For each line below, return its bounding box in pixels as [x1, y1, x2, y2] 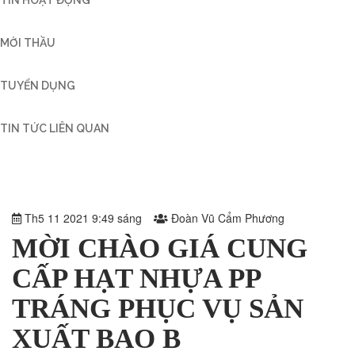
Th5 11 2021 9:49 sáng [21, 209, 142, 226]
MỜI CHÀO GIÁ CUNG [12, 232, 307, 264]
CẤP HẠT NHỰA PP [12, 262, 260, 294]
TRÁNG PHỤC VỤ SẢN [12, 292, 303, 324]
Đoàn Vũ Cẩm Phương [168, 209, 284, 226]
